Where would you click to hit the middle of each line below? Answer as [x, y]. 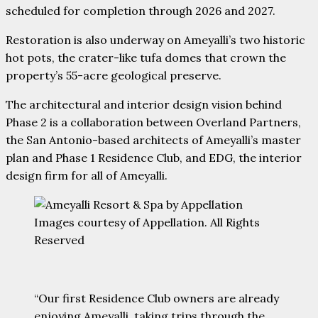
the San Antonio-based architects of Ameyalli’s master [153, 140]
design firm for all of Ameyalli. [87, 176]
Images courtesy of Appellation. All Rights [147, 223]
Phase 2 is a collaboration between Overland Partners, [153, 122]
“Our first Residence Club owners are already [157, 298]
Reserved [59, 240]
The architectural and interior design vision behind [144, 105]
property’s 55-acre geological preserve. [114, 76]
